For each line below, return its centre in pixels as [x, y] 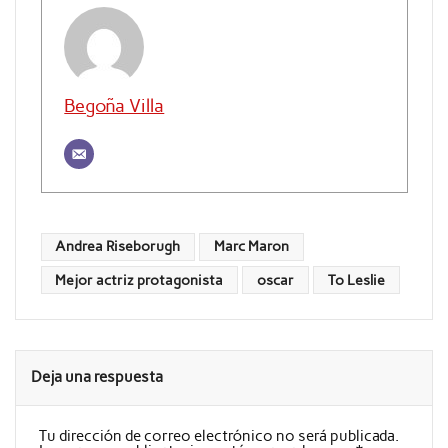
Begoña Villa [114, 106]
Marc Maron [252, 246]
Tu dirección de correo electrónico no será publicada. [218, 436]
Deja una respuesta [97, 377]
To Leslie [356, 279]
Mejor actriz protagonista [139, 279]
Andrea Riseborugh [118, 246]
